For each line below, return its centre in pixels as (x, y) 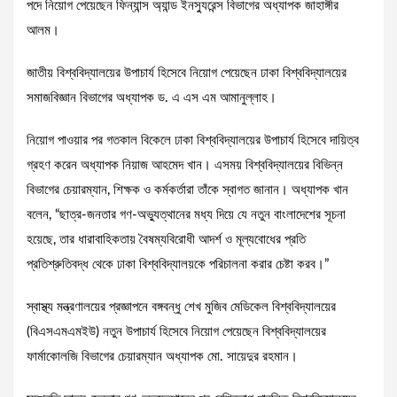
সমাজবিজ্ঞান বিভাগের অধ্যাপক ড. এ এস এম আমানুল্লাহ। (152, 98)
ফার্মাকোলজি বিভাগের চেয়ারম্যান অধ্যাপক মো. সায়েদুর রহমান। (162, 357)
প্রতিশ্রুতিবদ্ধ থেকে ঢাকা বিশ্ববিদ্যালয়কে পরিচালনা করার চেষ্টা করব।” (178, 265)
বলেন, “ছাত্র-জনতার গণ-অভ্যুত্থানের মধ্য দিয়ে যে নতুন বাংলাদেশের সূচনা (186, 215)
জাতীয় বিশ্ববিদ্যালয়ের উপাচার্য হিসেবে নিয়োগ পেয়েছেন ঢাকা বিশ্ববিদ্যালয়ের (187, 74)
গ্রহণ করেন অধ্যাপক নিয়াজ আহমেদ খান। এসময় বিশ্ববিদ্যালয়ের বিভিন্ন (185, 166)
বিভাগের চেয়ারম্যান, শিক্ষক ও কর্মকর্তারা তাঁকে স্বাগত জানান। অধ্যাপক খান (187, 191)
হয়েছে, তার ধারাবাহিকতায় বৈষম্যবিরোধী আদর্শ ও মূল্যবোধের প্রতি (166, 240)
